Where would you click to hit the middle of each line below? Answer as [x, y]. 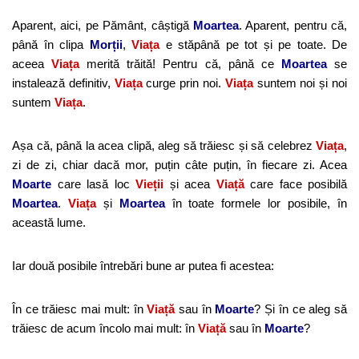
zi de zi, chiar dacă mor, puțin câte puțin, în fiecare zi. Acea [179, 164]
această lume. [49, 222]
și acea [193, 184]
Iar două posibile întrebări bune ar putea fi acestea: [143, 265]
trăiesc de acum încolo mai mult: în [105, 328]
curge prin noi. [184, 83]
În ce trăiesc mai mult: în [80, 309]
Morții [106, 44]
